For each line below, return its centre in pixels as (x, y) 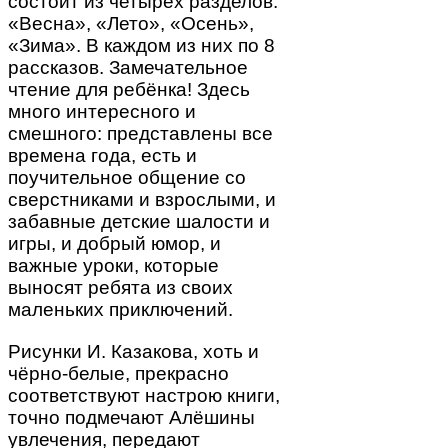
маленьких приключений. (120, 310)
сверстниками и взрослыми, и (142, 200)
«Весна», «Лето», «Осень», (131, 24)
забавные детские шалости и (139, 222)
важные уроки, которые (113, 266)
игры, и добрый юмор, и (114, 244)
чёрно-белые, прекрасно (118, 373)
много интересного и (102, 112)
